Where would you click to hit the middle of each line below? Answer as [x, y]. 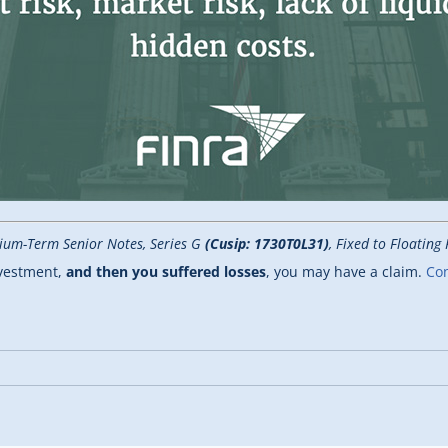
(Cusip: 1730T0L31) [267, 244]
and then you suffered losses [166, 272]
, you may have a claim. [346, 272]
